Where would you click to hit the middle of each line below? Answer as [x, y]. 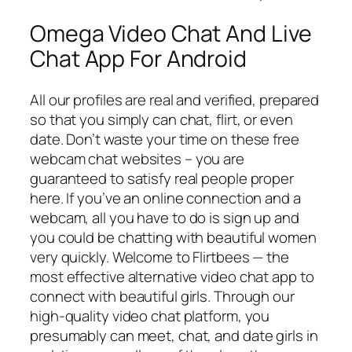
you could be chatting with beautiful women [173, 237]
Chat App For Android [138, 59]
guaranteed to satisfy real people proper [162, 178]
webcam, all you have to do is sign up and [165, 217]
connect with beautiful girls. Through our [162, 296]
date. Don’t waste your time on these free [165, 139]
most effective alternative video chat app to [172, 276]
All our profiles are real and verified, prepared [175, 99]
